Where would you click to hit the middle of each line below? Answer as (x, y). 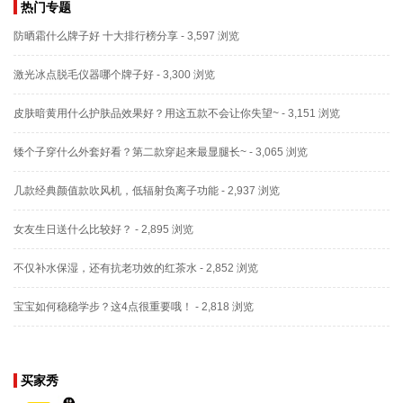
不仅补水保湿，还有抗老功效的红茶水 (105, 268)
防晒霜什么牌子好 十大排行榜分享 (96, 36)
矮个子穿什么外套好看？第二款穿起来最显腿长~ (130, 152)
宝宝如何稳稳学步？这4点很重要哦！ (103, 306)
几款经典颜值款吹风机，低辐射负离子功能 (116, 190)
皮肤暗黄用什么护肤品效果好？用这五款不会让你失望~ (146, 113)
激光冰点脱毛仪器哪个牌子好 (84, 74)
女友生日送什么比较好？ (73, 229)
